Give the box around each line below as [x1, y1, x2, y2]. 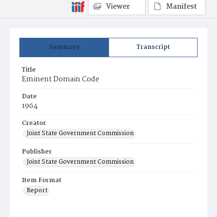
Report [27, 186, 47, 196]
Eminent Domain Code [22, 74, 99, 85]
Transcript [136, 42, 170, 52]
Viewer [106, 1, 130, 13]
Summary [49, 42, 79, 52]
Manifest [166, 1, 197, 13]
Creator [22, 118, 46, 128]
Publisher [22, 147, 52, 157]
